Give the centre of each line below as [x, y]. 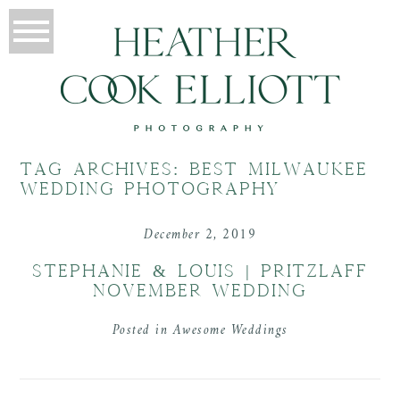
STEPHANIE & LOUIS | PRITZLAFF [200, 271]
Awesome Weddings [230, 331]
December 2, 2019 [200, 236]
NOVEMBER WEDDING [200, 291]
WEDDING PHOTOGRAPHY [150, 188]
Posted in [142, 331]
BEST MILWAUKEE [279, 169]
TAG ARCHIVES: [104, 169]
